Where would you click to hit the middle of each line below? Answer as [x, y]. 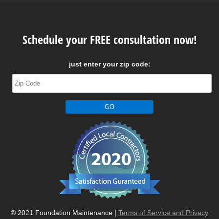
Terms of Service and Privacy [163, 213]
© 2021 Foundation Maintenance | [65, 213]
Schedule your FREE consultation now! [109, 40]
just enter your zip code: [109, 64]
